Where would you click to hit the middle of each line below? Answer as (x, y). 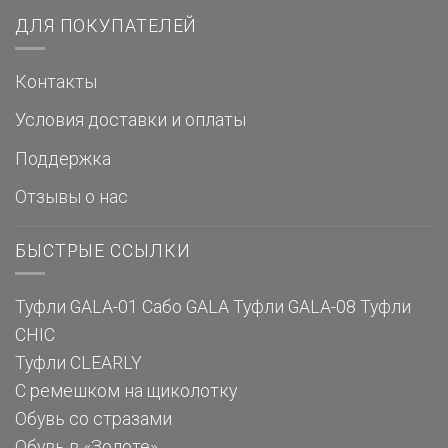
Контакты (56, 81)
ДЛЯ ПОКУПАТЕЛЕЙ (106, 26)
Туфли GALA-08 (294, 306)
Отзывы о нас (71, 197)
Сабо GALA (185, 306)
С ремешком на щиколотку (126, 390)
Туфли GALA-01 (76, 306)
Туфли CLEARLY (78, 362)
